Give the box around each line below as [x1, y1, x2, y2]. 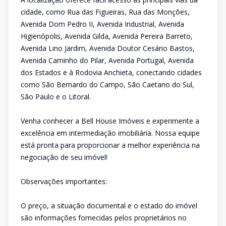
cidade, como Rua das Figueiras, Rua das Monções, [21, 7, 190, 17]
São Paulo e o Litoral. [21, 92, 91, 101]
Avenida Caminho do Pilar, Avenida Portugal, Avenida [21, 55, 194, 65]
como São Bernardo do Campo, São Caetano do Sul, [21, 80, 194, 89]
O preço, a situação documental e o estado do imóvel [21, 201, 197, 210]
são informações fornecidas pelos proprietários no [21, 213, 187, 222]
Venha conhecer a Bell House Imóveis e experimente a [21, 116, 199, 126]
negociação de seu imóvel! [21, 152, 107, 162]
